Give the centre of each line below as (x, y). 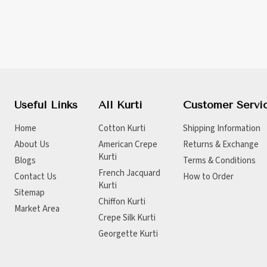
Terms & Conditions (219, 160)
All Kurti (121, 105)
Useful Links (46, 105)
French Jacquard (130, 173)
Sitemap (30, 193)
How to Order (208, 176)
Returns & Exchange (221, 144)
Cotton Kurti (122, 128)
